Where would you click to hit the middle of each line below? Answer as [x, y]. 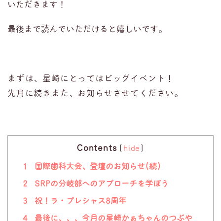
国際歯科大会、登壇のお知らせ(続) [97, 166]
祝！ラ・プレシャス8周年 [79, 201]
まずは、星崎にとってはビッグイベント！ [91, 78]
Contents [96, 148]
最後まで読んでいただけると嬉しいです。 [87, 29]
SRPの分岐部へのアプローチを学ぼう [101, 183]
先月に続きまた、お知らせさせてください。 [95, 93]
